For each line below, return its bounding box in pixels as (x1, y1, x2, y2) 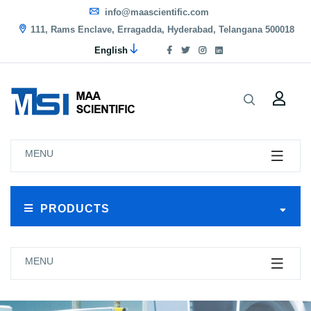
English (94, 45, 128, 56)
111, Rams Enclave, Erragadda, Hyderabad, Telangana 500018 (31, 24, 294, 35)
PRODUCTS (40, 203, 110, 215)
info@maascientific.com (102, 7, 209, 17)
